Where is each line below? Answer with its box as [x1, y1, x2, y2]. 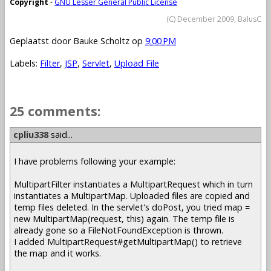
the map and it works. [14, 247, 101, 259]
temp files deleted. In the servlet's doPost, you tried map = [14, 201, 250, 213]
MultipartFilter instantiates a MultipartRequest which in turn [14, 178, 253, 190]
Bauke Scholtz [73, 34, 129, 47]
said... [48, 129, 73, 141]
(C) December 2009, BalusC [166, 14, 261, 25]
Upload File [114, 57, 159, 69]
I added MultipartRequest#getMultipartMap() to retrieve [14, 235, 242, 247]
